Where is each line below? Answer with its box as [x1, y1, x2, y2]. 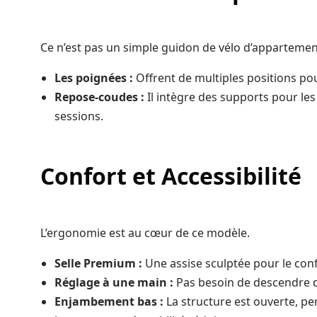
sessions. [54, 108, 103, 125]
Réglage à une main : [54, 275, 173, 291]
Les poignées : [54, 70, 133, 86]
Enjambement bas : [54, 294, 163, 310]
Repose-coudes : [54, 89, 144, 105]
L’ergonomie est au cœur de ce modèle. [40, 225, 250, 241]
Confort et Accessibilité [40, 161, 301, 192]
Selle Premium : [54, 255, 142, 272]
